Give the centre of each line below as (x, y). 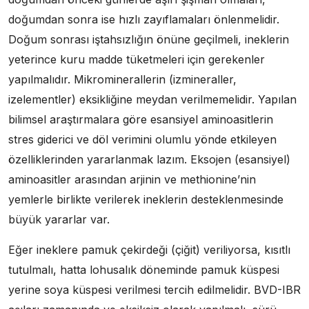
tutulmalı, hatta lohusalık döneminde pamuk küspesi (144, 270)
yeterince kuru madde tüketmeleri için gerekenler (137, 59)
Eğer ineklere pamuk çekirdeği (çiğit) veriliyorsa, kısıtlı (149, 250)
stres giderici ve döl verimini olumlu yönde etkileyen (142, 139)
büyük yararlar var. (59, 219)
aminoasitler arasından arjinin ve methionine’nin (132, 179)
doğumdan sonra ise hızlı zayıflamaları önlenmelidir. (144, 19)
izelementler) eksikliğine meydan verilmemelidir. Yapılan (152, 99)
